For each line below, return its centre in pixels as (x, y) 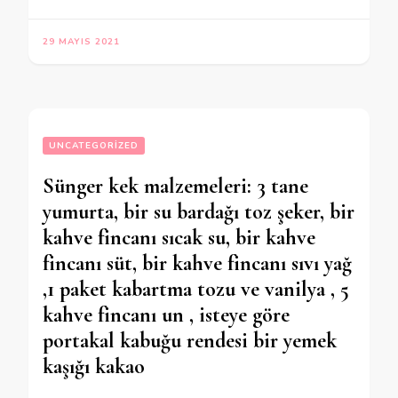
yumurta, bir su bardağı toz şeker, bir (199, 212)
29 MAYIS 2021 (81, 42)
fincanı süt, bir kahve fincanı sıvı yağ (197, 263)
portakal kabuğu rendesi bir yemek (190, 341)
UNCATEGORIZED (94, 146)
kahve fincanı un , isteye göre (166, 315)
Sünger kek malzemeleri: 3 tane (175, 186)
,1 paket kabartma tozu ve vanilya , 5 (196, 289)
